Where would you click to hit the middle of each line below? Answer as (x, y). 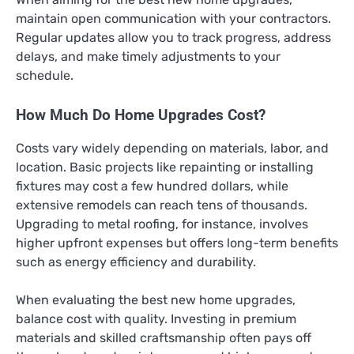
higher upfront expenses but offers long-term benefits (177, 243)
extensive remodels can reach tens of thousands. (162, 205)
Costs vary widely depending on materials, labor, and (172, 149)
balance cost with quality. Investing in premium (156, 319)
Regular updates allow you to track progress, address (173, 38)
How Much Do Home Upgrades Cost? (141, 116)
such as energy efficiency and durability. (136, 262)
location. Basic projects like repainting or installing (165, 168)
